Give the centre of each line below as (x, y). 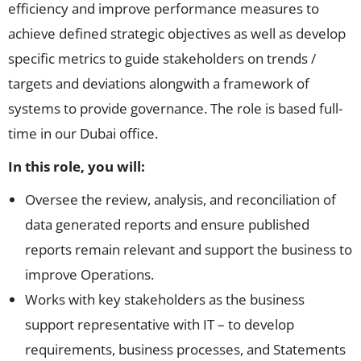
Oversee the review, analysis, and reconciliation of (180, 200)
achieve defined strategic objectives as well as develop (177, 34)
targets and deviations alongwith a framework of (159, 84)
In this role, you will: (77, 167)
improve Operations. (89, 275)
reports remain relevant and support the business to (189, 250)
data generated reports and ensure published (167, 225)
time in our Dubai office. (85, 134)
